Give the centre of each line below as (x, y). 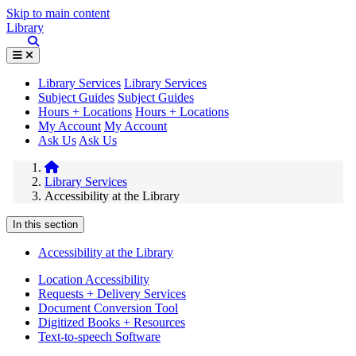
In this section (45, 224)
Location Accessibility (94, 279)
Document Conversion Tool (108, 308)
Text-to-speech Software (99, 337)
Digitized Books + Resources (112, 322)
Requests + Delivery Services (112, 294)
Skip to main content (58, 13)
